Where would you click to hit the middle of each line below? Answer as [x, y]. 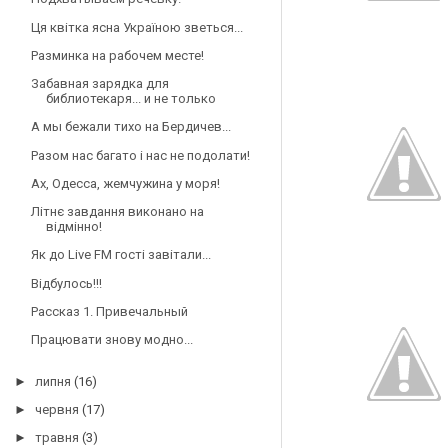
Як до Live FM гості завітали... [120, 255]
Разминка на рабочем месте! [117, 55]
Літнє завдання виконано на [117, 212]
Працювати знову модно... [111, 340]
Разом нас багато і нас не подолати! [140, 155]
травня [56, 438]
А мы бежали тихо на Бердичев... [130, 127]
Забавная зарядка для [99, 84]
